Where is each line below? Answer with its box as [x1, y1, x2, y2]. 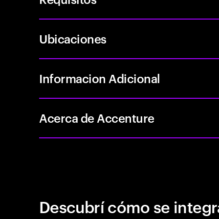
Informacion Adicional [39, 70, 160, 86]
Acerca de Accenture [39, 110, 154, 126]
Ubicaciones [39, 31, 107, 46]
